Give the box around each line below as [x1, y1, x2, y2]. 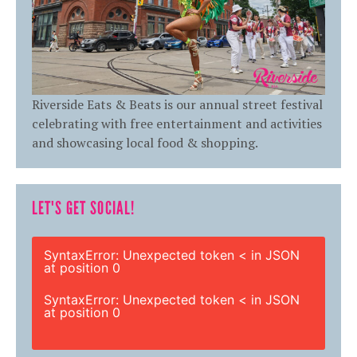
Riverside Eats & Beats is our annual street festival [32, 95, 323, 113]
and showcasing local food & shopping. [32, 133, 258, 151]
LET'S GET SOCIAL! [32, 197, 135, 219]
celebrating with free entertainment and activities [32, 114, 322, 132]
